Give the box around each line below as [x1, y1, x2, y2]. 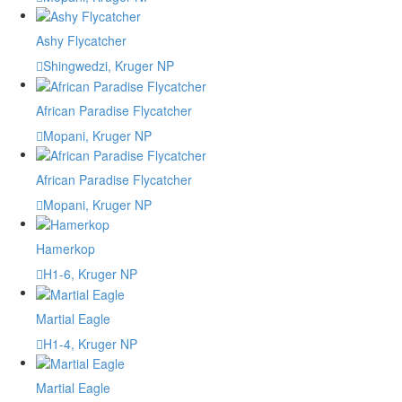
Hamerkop [36, 240, 95, 258]
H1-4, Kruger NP [43, 334, 137, 353]
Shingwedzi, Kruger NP [43, 57, 174, 75]
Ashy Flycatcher [36, 31, 127, 50]
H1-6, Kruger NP [43, 265, 137, 284]
